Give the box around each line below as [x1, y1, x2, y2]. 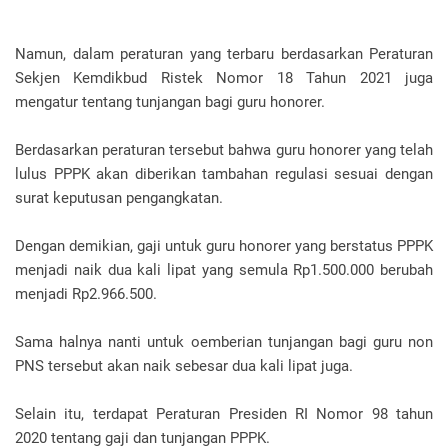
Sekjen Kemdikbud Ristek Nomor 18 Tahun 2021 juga [15, 69, 433, 87]
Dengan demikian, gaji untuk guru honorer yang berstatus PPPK [15, 237, 433, 255]
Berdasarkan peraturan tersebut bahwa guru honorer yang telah [15, 141, 433, 159]
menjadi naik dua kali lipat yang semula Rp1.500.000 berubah [15, 261, 433, 279]
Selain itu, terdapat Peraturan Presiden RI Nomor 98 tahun [15, 405, 433, 423]
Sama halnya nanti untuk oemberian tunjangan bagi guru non [15, 333, 433, 351]
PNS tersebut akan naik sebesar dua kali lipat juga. [15, 357, 353, 375]
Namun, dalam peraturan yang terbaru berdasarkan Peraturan [15, 45, 433, 63]
